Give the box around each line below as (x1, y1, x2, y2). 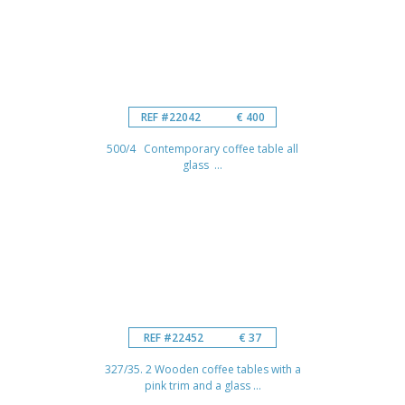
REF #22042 (140, 108, 201, 125)
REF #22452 (144, 329, 203, 345)
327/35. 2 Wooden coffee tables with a (104, 361, 301, 377)
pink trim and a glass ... (144, 377, 261, 393)
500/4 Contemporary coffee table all (107, 140, 298, 156)
